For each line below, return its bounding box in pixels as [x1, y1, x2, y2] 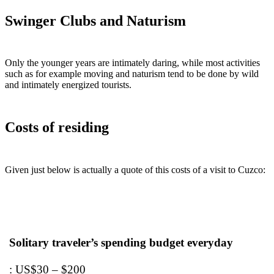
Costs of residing [5, 119, 109, 136]
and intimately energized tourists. [5, 80, 131, 91]
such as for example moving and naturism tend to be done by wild [5, 68, 259, 80]
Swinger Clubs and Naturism [5, 12, 186, 29]
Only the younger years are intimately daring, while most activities [5, 57, 260, 68]
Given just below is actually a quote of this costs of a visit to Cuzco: [5, 165, 265, 176]
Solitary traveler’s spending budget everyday [9, 236, 233, 250]
